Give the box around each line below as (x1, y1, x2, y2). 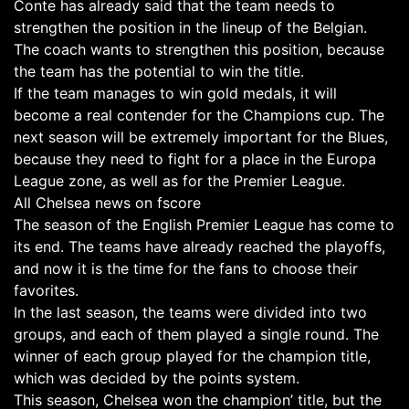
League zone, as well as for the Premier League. (14, 172, 345, 190)
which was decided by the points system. (14, 369, 299, 387)
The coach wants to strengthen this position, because (14, 40, 384, 58)
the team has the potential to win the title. (14, 62, 304, 80)
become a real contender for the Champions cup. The (14, 106, 384, 124)
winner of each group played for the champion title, (14, 347, 371, 365)
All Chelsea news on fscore (14, 194, 201, 212)
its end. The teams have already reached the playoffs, (14, 237, 385, 256)
